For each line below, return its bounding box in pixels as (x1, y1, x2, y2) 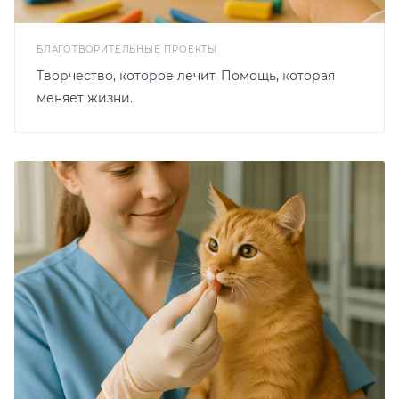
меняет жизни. (37, 89, 133, 106)
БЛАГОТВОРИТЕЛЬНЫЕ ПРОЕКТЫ (37, 43, 217, 55)
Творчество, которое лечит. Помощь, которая (37, 67, 335, 84)
